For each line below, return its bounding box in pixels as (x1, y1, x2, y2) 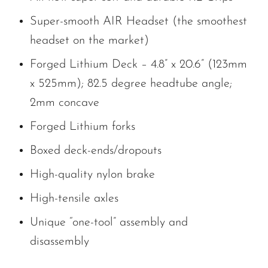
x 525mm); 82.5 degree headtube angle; (30, 77, 232, 90)
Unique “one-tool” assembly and (30, 216, 188, 229)
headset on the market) (30, 34, 149, 47)
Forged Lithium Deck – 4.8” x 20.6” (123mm (30, 58, 247, 71)
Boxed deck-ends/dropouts (30, 144, 162, 157)
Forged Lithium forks (30, 120, 135, 133)
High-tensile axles (30, 192, 118, 205)
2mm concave (30, 96, 99, 109)
